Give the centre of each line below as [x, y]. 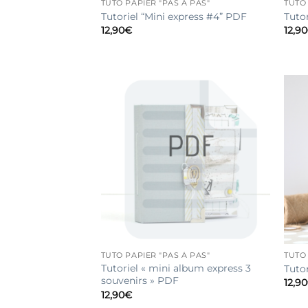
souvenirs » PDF [140, 281]
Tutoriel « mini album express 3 [176, 268]
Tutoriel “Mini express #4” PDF [174, 16]
